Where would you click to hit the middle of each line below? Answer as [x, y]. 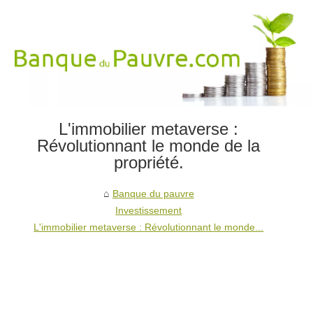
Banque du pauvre [153, 193]
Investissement [149, 210]
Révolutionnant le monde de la [149, 145]
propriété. [148, 162]
